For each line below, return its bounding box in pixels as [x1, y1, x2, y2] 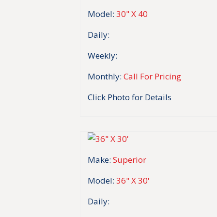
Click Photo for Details [88, 91, 172, 103]
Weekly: [88, 49, 118, 61]
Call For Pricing [124, 70, 182, 82]
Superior [113, 154, 147, 166]
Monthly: [88, 70, 122, 82]
